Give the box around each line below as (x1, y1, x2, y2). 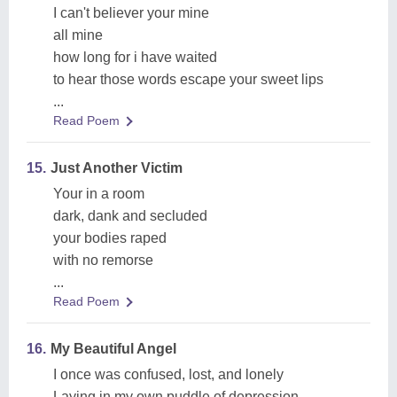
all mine (53, 27, 103, 43)
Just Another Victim (51, 160, 183, 175)
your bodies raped (53, 230, 167, 245)
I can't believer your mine (53, 5, 209, 20)
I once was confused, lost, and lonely (53, 367, 284, 382)
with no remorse (53, 253, 153, 268)
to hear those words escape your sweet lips (53, 72, 323, 87)
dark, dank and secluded (53, 208, 207, 223)
